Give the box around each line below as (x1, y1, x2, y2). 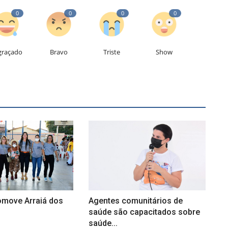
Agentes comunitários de (88, 196, 183, 206)
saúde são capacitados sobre (88, 207, 200, 217)
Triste (103, 47, 120, 57)
